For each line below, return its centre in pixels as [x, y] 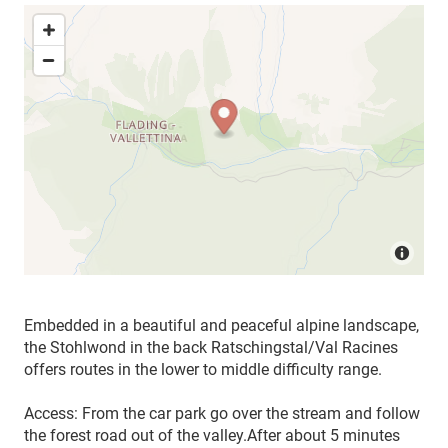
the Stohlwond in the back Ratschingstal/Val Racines [211, 347]
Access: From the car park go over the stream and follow [222, 413]
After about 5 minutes [323, 435]
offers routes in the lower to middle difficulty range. [203, 369]
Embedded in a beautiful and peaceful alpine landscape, [221, 325]
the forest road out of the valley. [135, 435]
